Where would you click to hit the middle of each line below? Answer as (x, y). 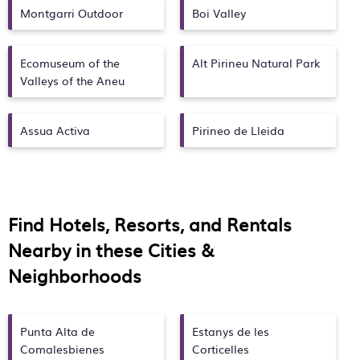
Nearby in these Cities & (111, 250)
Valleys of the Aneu (72, 80)
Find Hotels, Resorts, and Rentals (150, 224)
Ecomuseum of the (70, 63)
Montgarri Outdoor (72, 13)
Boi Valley (219, 13)
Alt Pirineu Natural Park (256, 63)
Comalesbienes (62, 349)
